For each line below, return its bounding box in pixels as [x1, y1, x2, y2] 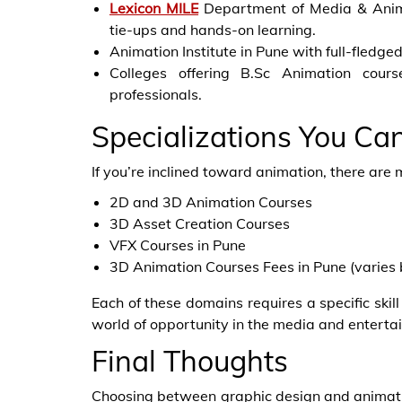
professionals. [109, 85, 202, 103]
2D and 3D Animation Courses [109, 193, 312, 211]
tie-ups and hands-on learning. [109, 21, 316, 39]
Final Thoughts [92, 343, 288, 379]
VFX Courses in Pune [109, 236, 246, 254]
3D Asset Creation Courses [109, 214, 290, 232]
